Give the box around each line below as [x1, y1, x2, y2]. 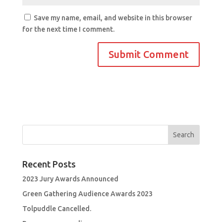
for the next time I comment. [22, 25, 114, 34]
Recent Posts [22, 159, 76, 169]
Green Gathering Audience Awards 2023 [22, 190, 153, 198]
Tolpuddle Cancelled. [22, 205, 91, 213]
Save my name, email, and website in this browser [33, 14, 192, 22]
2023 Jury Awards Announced [22, 175, 118, 183]
